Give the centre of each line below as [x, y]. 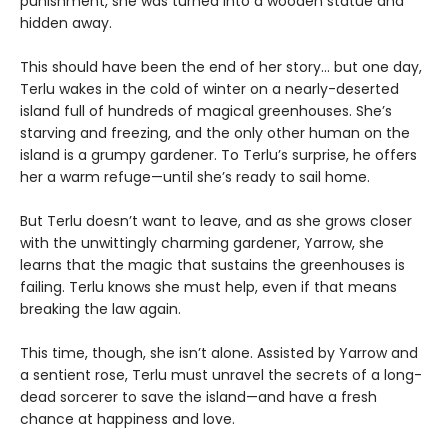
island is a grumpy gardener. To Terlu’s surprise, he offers [218, 155]
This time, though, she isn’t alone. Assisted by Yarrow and [219, 353]
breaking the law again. [100, 309]
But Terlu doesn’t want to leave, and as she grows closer [216, 221]
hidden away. [66, 23]
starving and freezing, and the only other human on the [215, 133]
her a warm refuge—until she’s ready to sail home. [195, 177]
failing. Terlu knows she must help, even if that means [208, 287]
